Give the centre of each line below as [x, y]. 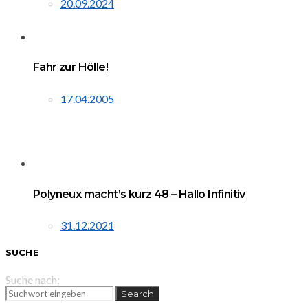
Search [137, 293]
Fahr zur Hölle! [70, 67]
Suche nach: [33, 279]
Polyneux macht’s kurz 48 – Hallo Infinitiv [139, 194]
